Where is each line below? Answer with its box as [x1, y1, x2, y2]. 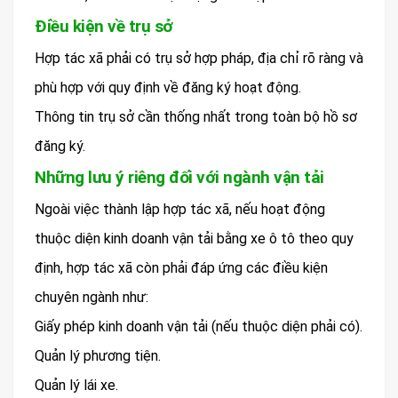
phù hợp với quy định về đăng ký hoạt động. [35, 78, 301, 96]
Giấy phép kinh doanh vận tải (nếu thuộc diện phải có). [35, 317, 362, 335]
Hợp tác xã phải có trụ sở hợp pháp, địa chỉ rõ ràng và [35, 49, 363, 67]
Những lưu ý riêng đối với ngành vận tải [35, 166, 324, 187]
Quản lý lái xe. [35, 376, 118, 394]
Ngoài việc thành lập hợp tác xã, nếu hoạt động [35, 200, 325, 218]
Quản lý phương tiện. [35, 346, 161, 364]
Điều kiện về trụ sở [35, 15, 173, 36]
